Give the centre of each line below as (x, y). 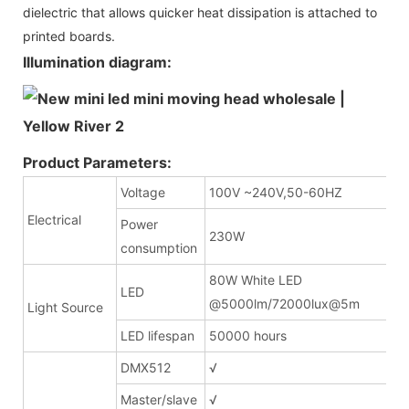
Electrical (54, 219)
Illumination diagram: (97, 62)
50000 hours (248, 335)
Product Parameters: (97, 162)
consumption (159, 247)
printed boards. (69, 36)
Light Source (65, 307)
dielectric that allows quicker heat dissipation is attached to (200, 12)
